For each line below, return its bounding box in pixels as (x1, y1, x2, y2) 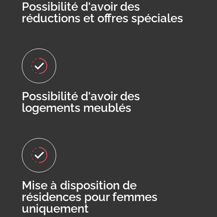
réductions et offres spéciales (21, 11, 183, 25)
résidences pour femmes (21, 190, 157, 204)
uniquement (21, 201, 89, 216)
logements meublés (21, 100, 131, 115)
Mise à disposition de (21, 178, 137, 193)
